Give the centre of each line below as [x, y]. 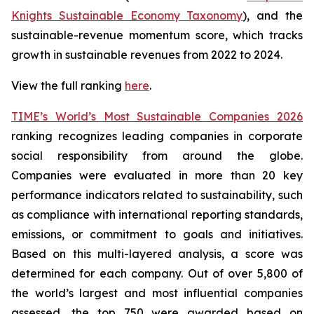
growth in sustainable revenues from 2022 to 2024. [147, 55]
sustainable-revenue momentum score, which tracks [157, 35]
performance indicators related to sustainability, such [157, 195]
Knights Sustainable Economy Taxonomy [127, 16]
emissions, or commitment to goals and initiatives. [157, 234]
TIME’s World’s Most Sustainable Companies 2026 [157, 117]
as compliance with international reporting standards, [157, 215]
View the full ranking [68, 86]
